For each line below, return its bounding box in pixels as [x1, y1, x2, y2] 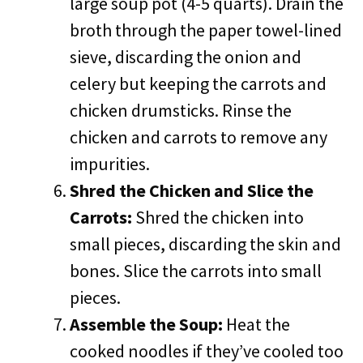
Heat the [223, 313, 290, 335]
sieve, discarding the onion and [70, 45, 301, 68]
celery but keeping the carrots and [70, 72, 327, 95]
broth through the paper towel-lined [70, 19, 342, 41]
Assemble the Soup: [70, 313, 223, 335]
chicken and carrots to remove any [70, 126, 327, 148]
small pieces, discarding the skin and [70, 233, 341, 255]
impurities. [70, 152, 150, 175]
